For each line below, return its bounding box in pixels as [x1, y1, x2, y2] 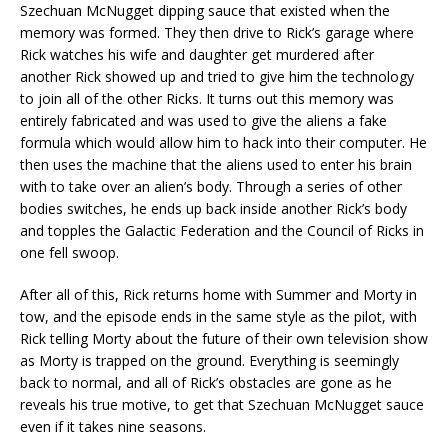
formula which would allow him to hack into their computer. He [20, 133, 427, 153]
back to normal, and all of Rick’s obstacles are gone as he [20, 373, 392, 393]
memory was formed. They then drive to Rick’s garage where [20, 23, 414, 43]
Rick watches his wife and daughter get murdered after [20, 45, 374, 65]
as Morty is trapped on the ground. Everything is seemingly [20, 351, 399, 371]
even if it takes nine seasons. [20, 417, 206, 437]
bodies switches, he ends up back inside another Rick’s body [20, 199, 407, 219]
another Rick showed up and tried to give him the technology [20, 67, 414, 87]
